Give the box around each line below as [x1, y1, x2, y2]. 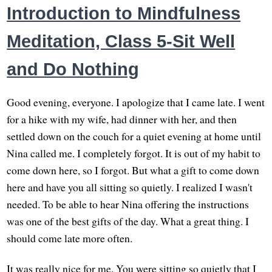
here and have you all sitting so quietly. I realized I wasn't [7, 180, 253, 195]
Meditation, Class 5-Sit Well [7, 31, 236, 51]
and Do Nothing [7, 59, 140, 79]
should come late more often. [7, 231, 133, 246]
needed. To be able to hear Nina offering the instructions [7, 197, 250, 212]
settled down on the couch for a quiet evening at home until [7, 129, 262, 144]
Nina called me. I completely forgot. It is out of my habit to [7, 146, 261, 161]
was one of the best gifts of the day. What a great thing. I [7, 214, 250, 229]
